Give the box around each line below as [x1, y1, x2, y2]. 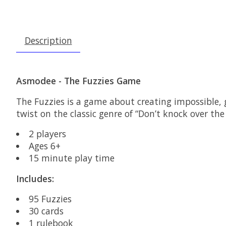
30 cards [28, 205, 64, 217]
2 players [28, 128, 66, 140]
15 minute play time [28, 152, 115, 164]
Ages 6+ [28, 140, 61, 152]
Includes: [16, 172, 54, 185]
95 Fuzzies [28, 193, 72, 205]
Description [24, 34, 72, 47]
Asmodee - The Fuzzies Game [16, 75, 141, 87]
